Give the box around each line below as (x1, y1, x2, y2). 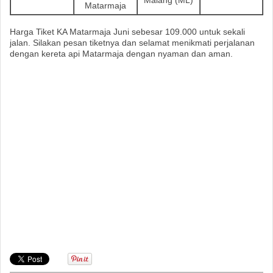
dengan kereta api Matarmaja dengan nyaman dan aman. (10, 48, 233, 58)
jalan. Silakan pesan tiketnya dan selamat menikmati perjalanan (10, 37, 255, 48)
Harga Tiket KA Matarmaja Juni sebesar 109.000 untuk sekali (10, 26, 245, 37)
